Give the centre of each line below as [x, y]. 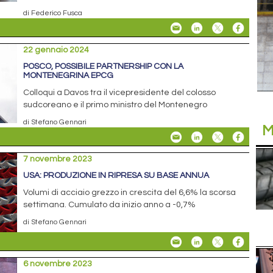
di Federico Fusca [53, 12]
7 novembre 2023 [58, 159]
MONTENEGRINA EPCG [69, 75]
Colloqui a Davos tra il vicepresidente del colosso [120, 92]
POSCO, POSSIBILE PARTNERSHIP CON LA [104, 66]
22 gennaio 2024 [56, 50]
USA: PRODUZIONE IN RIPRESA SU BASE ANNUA [116, 175]
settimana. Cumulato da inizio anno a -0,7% [110, 204]
